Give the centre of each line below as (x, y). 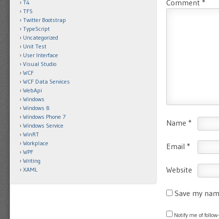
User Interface (41, 55)
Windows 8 (36, 108)
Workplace (36, 143)
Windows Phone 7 (44, 117)
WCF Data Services (46, 81)
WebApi (33, 90)
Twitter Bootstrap (44, 20)
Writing (32, 161)
